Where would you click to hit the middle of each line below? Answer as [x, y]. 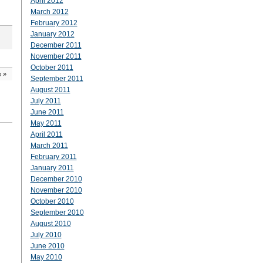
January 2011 [52, 168]
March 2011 [49, 146]
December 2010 [56, 179]
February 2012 [54, 23]
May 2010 [46, 257]
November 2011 [56, 56]
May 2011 [46, 123]
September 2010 [57, 213]
